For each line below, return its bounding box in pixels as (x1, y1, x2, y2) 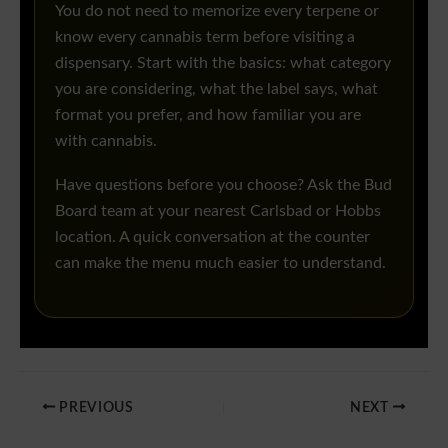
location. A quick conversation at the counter (55, 230, 370, 246)
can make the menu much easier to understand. (55, 256, 386, 272)
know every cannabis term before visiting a (55, 30, 355, 46)
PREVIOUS (55, 400, 134, 415)
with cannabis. (55, 134, 157, 150)
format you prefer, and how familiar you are (55, 108, 361, 124)
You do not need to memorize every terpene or (55, 4, 379, 20)
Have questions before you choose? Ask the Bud (55, 178, 392, 194)
